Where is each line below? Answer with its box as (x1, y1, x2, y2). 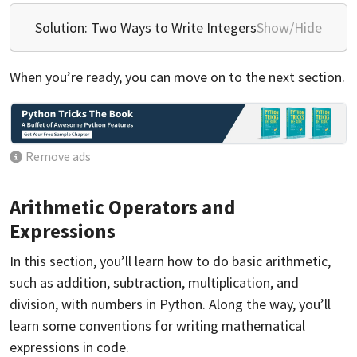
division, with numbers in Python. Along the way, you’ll (10, 295, 331, 314)
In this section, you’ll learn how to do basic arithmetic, (10, 252, 331, 271)
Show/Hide (257, 18, 322, 37)
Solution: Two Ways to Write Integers (35, 18, 257, 37)
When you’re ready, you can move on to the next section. (10, 67, 345, 86)
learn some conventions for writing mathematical (10, 316, 305, 335)
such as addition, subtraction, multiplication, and (10, 273, 299, 292)
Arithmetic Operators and (10, 194, 235, 221)
